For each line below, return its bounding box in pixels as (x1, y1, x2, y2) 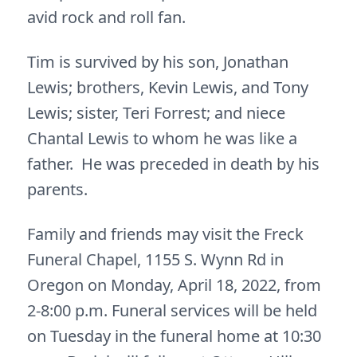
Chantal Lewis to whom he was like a (27, 127, 297, 149)
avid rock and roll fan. (27, 6, 186, 28)
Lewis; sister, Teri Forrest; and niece (27, 102, 285, 124)
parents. (27, 178, 88, 200)
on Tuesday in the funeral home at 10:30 (27, 325, 321, 347)
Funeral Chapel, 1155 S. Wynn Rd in (27, 249, 284, 270)
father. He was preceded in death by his (27, 153, 320, 175)
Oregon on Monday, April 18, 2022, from (27, 274, 321, 296)
